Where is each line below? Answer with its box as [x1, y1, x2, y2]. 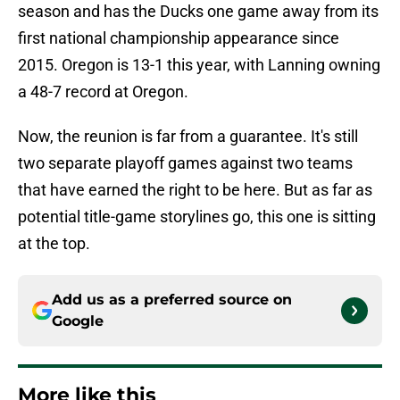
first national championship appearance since [18, 29, 339, 48]
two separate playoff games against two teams [18, 154, 353, 173]
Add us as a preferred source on [52, 291, 292, 309]
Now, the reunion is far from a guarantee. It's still [18, 127, 358, 146]
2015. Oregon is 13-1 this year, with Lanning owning [18, 55, 380, 75]
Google [52, 312, 104, 330]
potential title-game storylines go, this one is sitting [18, 207, 376, 227]
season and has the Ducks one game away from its [18, 2, 379, 21]
